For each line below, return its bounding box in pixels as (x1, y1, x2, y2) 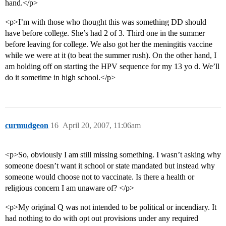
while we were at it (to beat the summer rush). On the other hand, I (5, 51, 216, 60)
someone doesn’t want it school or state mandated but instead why (5, 161, 215, 171)
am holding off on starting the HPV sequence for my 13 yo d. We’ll (5, 62, 219, 71)
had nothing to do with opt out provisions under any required (5, 214, 198, 223)
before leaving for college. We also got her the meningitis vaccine (5, 40, 212, 49)
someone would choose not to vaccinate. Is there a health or (5, 173, 194, 182)
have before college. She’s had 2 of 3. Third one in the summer (5, 29, 205, 38)
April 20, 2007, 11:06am (63, 121, 141, 130)
